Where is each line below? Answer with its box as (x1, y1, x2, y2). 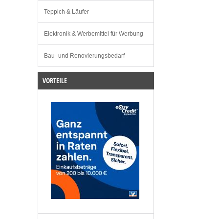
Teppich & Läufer (44, 8, 89, 16)
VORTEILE (43, 76, 67, 86)
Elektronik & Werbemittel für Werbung (44, 30, 143, 38)
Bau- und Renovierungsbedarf (44, 52, 125, 60)
